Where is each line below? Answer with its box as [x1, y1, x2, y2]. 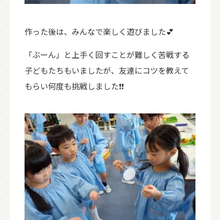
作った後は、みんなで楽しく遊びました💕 [25, 26, 174, 37]
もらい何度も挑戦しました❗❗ [25, 80, 124, 92]
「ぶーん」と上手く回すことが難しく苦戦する [25, 49, 190, 60]
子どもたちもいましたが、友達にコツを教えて [25, 64, 189, 76]
